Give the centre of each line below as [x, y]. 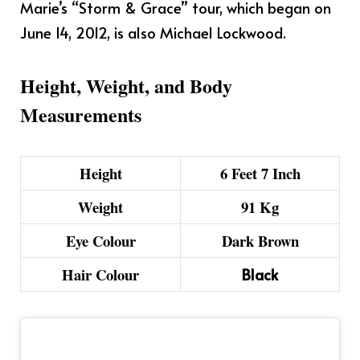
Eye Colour [100, 240]
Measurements [81, 114]
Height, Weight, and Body [126, 85]
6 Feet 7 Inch [260, 173]
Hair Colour [100, 274]
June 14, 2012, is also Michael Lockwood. [153, 33]
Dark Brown [260, 240]
